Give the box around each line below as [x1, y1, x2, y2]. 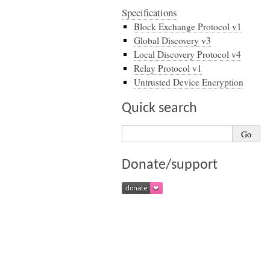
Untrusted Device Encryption [134, 76, 243, 88]
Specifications [122, 5, 177, 19]
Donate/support [122, 158, 218, 172]
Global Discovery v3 [134, 34, 211, 46]
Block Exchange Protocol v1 [134, 20, 242, 33]
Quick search [122, 101, 197, 116]
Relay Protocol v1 [134, 62, 202, 74]
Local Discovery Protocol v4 [134, 48, 241, 60]
